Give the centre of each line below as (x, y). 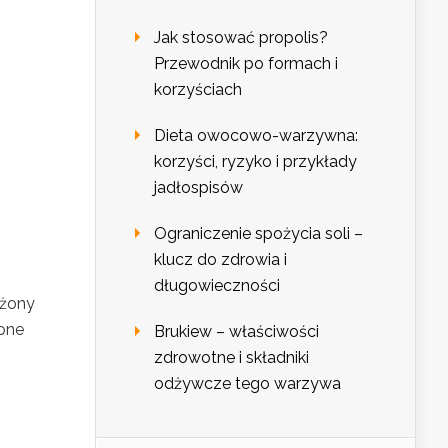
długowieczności (217, 286)
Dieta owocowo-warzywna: (256, 136)
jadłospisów (198, 188)
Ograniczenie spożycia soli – (258, 234)
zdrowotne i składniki (231, 358)
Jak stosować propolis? (241, 38)
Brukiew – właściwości (236, 332)
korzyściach (198, 90)
